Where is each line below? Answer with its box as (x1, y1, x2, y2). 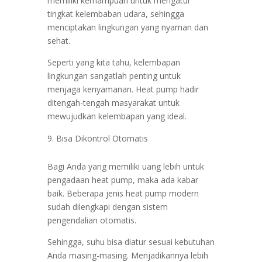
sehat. (47, 35, 70, 47)
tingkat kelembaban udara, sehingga (47, 8, 184, 20)
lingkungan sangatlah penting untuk (47, 70, 181, 82)
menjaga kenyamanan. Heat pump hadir (47, 84, 199, 95)
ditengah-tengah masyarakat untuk (47, 97, 180, 109)
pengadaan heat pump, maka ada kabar (47, 174, 198, 186)
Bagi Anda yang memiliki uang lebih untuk (47, 161, 204, 173)
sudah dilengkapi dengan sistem (47, 201, 168, 213)
